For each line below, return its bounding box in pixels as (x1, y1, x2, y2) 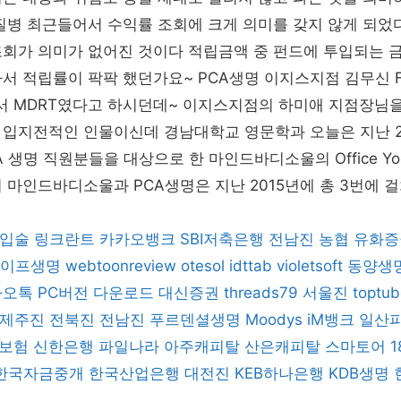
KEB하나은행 (235, 364, 324, 382)
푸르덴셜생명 (149, 311, 241, 328)
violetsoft (277, 257, 343, 275)
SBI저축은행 (180, 230, 264, 248)
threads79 (224, 284, 298, 302)
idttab (229, 257, 272, 275)
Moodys (245, 311, 303, 328)
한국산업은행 (89, 364, 180, 382)
